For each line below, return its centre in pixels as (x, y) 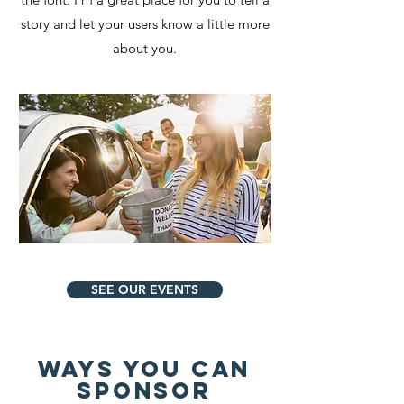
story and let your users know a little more (145, 24)
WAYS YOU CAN (144, 369)
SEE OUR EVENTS (145, 289)
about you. (145, 48)
